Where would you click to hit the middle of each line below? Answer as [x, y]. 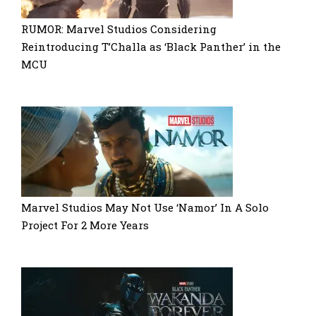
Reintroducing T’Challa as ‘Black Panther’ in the [151, 46]
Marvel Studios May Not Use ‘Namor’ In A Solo [145, 207]
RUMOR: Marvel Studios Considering [119, 29]
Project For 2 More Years [85, 225]
